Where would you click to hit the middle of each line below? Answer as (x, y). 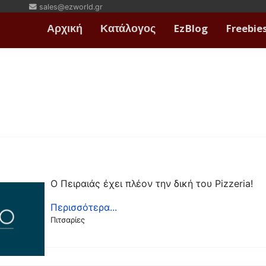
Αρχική (65, 30)
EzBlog (191, 30)
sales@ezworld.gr (71, 7)
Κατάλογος (128, 30)
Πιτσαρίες (68, 220)
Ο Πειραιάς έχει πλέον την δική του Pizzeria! (152, 183)
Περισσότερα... (84, 207)
